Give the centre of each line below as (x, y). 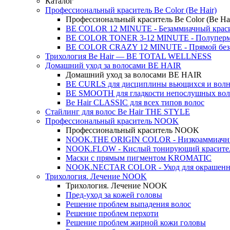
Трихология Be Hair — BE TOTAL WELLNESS (128, 56)
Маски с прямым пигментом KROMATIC (139, 158)
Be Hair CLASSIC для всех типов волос (135, 102)
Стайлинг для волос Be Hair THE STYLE (118, 111)
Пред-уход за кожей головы (114, 195)
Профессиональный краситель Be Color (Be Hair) (131, 10)
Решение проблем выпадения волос (128, 204)
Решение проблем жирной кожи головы (136, 222)
